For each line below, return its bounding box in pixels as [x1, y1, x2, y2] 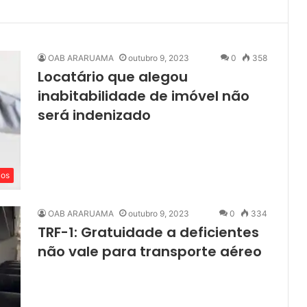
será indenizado [38, 106, 151, 125]
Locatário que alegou [38, 67, 188, 86]
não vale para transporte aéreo [38, 242, 262, 262]
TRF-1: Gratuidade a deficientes [38, 223, 259, 243]
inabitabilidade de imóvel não [38, 86, 249, 106]
